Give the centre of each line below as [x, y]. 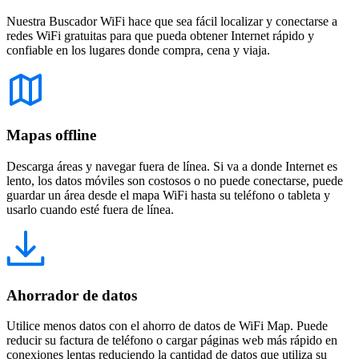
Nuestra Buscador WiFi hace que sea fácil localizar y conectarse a [172, 21]
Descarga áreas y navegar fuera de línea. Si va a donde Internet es [172, 166]
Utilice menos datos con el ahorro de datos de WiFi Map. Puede [167, 326]
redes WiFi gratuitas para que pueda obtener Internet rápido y [160, 35]
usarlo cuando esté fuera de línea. [90, 210]
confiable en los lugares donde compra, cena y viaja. [138, 50]
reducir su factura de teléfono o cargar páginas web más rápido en [172, 341]
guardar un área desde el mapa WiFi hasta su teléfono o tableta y [168, 195]
